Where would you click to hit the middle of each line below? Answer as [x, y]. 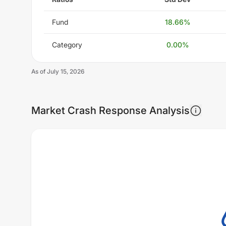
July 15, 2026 [66, 71]
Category [67, 44]
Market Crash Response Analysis [110, 110]
